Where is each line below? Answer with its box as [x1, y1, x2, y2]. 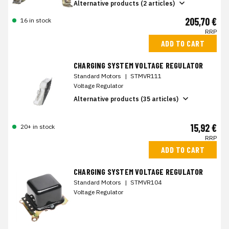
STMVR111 [130, 72, 162, 80]
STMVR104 [130, 178, 162, 187]
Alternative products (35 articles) [74, 95, 178, 103]
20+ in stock [20, 123, 55, 131]
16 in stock [20, 16, 51, 25]
